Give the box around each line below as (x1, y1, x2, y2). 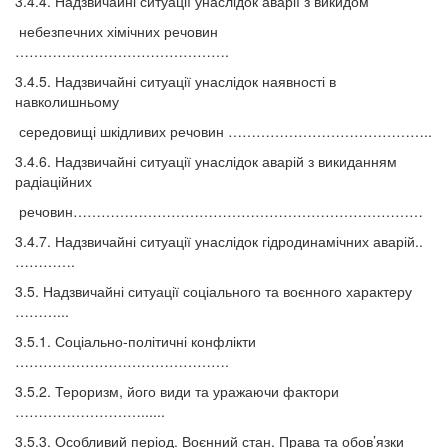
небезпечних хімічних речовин (15, 21, 218, 42)
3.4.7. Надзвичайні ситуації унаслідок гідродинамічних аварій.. (15, 231, 423, 252)
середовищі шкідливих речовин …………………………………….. (15, 121, 432, 142)
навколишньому (15, 91, 119, 112)
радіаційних (15, 171, 92, 192)
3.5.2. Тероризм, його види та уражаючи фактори (15, 381, 339, 402)
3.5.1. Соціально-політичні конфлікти (15, 331, 256, 352)
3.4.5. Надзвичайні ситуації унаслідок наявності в (15, 71, 336, 92)
